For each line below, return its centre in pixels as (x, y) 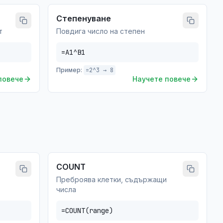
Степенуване (84, 18)
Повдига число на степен (101, 31)
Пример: (69, 70)
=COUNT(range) (87, 211)
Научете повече (162, 79)
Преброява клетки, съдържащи (111, 179)
